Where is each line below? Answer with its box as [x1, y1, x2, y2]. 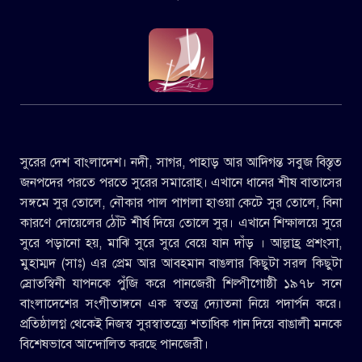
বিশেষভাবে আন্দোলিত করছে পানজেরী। [20, 336, 208, 353]
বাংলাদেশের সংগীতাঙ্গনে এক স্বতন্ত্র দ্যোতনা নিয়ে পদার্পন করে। [20, 296, 342, 313]
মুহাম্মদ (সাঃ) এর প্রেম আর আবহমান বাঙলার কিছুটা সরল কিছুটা [20, 255, 342, 272]
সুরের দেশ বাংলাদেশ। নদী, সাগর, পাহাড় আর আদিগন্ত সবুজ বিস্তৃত [20, 154, 342, 171]
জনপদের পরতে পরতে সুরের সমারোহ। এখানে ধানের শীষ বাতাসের [20, 175, 342, 192]
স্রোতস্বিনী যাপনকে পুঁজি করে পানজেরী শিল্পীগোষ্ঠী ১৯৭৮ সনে [20, 276, 342, 293]
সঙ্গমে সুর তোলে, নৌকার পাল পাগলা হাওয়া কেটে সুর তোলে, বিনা [20, 195, 342, 212]
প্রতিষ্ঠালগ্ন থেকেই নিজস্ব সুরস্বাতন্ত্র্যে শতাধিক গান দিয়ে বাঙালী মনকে [20, 316, 342, 333]
